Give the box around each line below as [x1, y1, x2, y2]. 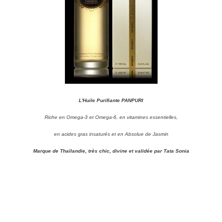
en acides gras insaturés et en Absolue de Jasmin [54, 131, 168, 137]
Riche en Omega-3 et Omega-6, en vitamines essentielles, [44, 114, 178, 120]
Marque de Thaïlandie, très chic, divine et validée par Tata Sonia [33, 148, 189, 154]
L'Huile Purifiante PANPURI [79, 97, 143, 103]
